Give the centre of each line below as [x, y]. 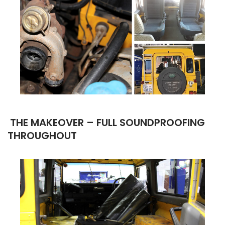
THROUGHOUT [42, 135]
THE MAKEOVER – [53, 122]
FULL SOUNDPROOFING [151, 122]
